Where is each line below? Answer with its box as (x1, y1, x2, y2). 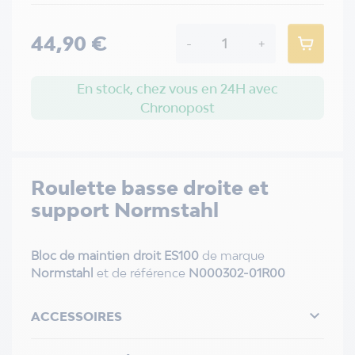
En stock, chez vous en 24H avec (77, 80, 278, 97)
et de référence (94, 265, 189, 280)
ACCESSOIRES (31, 308, 122, 323)
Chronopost (140, 99, 215, 116)
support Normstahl (31, 197, 219, 221)
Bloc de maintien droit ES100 (31, 247, 199, 262)
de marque (199, 247, 265, 262)
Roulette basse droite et (31, 175, 269, 199)
